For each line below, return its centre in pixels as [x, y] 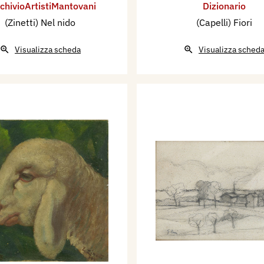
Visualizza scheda [48, 49]
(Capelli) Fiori [224, 22]
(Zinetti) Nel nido [40, 22]
